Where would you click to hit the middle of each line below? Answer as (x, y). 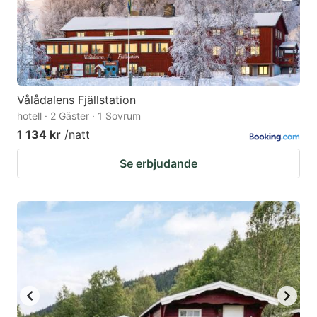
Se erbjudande (158, 164)
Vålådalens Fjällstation (76, 100)
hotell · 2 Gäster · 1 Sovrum (79, 116)
